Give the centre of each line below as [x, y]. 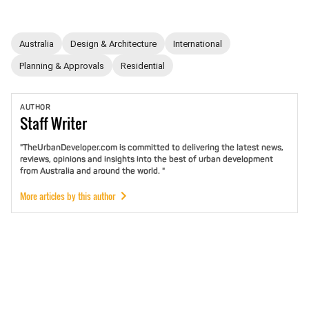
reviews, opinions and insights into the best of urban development [147, 159]
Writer [69, 123]
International [198, 43]
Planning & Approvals [62, 66]
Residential [143, 66]
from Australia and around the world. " [92, 171]
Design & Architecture [113, 43]
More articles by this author [68, 196]
